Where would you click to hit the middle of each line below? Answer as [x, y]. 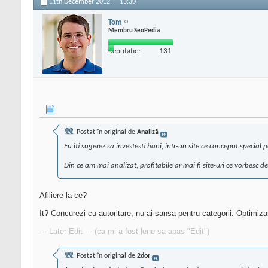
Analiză [148, 133]
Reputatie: [124, 51]
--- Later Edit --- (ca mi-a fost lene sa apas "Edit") [124, 232]
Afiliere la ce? [63, 196]
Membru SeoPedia [134, 31]
